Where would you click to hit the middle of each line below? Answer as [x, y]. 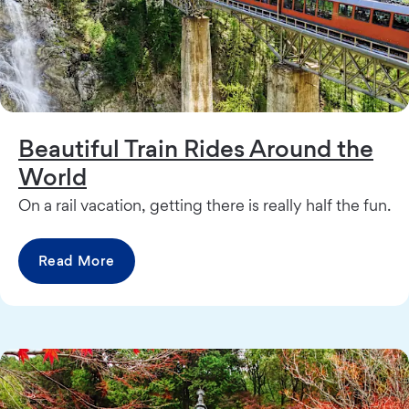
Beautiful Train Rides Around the [196, 147]
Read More [77, 260]
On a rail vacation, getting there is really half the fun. [204, 204]
